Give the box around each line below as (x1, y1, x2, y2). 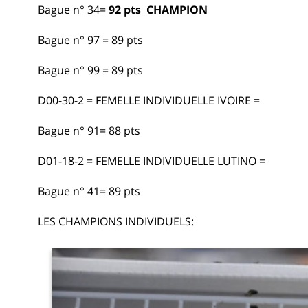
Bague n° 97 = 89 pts (38, 32, 146, 47)
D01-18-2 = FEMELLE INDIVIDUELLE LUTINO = (38, 153, 265, 168)
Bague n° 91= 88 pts (38, 122, 143, 138)
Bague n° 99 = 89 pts (38, 62, 146, 78)
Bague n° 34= (38, 1, 106, 17)
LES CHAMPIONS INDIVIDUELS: (38, 213, 194, 229)
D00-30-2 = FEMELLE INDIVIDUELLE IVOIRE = (38, 92, 260, 108)
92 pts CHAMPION (106, 1, 208, 17)
